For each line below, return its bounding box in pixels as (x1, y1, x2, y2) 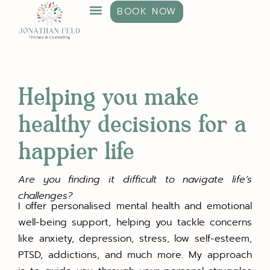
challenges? (18, 189, 72, 203)
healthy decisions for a (18, 108, 246, 141)
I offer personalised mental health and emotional (18, 199, 252, 213)
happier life (18, 136, 134, 168)
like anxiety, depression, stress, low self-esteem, (18, 231, 252, 246)
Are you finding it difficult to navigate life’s (18, 172, 252, 187)
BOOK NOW (117, 5, 177, 18)
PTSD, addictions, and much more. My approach (18, 248, 252, 262)
